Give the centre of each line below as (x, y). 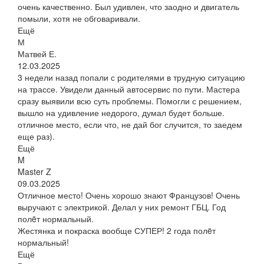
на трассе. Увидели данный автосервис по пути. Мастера (129, 89)
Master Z (34, 172)
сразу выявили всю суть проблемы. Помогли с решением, (130, 101)
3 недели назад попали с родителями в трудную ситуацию (131, 77)
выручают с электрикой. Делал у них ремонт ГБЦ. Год (122, 207)
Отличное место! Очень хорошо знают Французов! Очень (129, 195)
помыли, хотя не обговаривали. (79, 19)
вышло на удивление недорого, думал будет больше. (121, 113)
